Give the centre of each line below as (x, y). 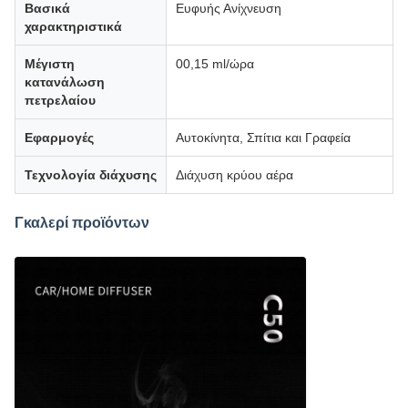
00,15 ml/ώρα (215, 64)
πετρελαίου (60, 100)
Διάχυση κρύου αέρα (235, 175)
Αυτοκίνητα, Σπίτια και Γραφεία (263, 138)
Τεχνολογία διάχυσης (91, 175)
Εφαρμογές (59, 138)
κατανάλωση (65, 82)
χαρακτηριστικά (73, 26)
